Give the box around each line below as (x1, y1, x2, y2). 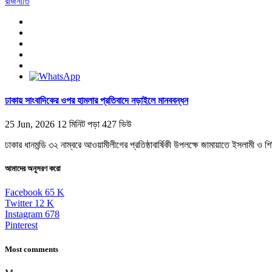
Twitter (5, 198, 32, 209)
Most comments (5, 244, 58, 254)
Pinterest (5, 220, 38, 231)
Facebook (5, 187, 42, 198)
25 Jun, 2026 (5, 118, 55, 129)
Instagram (5, 209, 42, 220)
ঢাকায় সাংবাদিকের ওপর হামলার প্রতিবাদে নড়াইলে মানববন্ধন (5, 95, 188, 106)
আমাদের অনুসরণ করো (5, 164, 61, 174)
